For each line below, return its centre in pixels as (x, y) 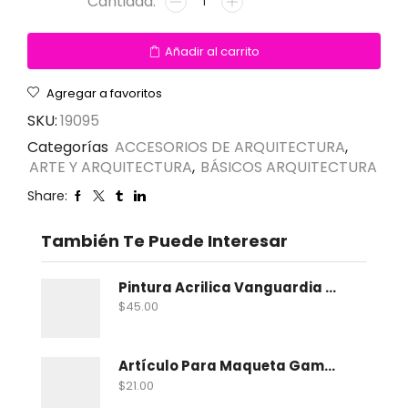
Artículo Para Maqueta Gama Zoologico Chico (330, 366)
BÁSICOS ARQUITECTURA (289, 168)
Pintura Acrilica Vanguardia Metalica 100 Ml (331, 288)
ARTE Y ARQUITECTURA (111, 168)
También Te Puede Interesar (164, 241)
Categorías (70, 148)
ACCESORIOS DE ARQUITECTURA (230, 148)
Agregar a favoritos (104, 94)
